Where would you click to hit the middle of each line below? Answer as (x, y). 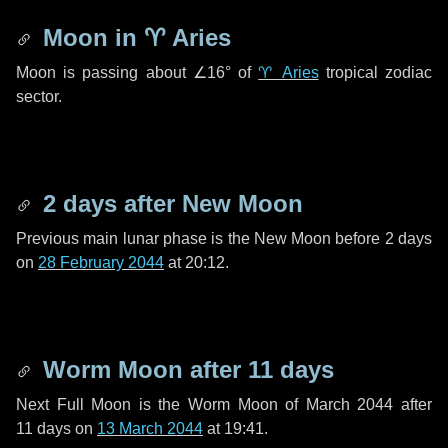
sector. (39, 96)
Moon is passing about (104, 72)
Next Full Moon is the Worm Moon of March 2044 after (224, 404)
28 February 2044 (101, 262)
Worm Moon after (142, 369)
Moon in (90, 37)
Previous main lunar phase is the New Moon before (200, 238)
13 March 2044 (150, 428)
